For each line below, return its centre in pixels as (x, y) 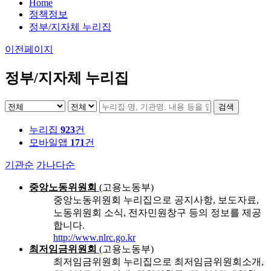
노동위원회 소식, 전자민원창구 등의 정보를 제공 (157, 213)
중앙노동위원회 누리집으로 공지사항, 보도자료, (156, 200)
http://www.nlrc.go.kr (94, 238)
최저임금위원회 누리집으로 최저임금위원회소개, (158, 262)
